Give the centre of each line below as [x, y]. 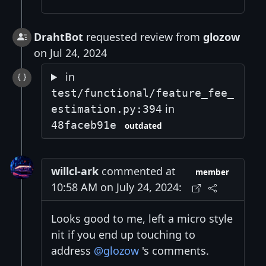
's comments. [174, 251]
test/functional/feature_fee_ [142, 93]
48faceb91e [84, 125]
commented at [137, 171]
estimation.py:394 [107, 109]
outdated [143, 126]
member [213, 172]
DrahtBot [58, 37]
